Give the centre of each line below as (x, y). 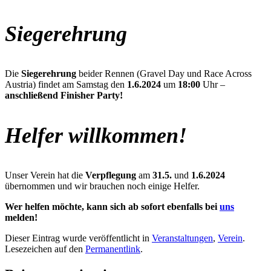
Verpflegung (111, 175)
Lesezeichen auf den (45, 249)
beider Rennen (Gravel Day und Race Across (164, 73)
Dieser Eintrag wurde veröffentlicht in (78, 238)
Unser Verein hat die (45, 175)
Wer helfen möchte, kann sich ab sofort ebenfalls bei (112, 206)
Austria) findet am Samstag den (66, 84)
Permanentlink (113, 249)
